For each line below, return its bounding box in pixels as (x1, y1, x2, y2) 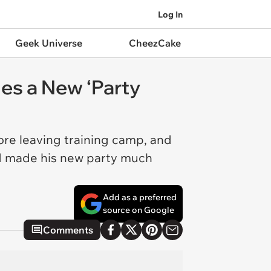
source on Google (103, 204, 174, 215)
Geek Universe (15, 37, 82, 49)
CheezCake (128, 37, 181, 49)
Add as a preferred (103, 192, 177, 203)
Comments (43, 224, 93, 236)
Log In (158, 8, 183, 20)
